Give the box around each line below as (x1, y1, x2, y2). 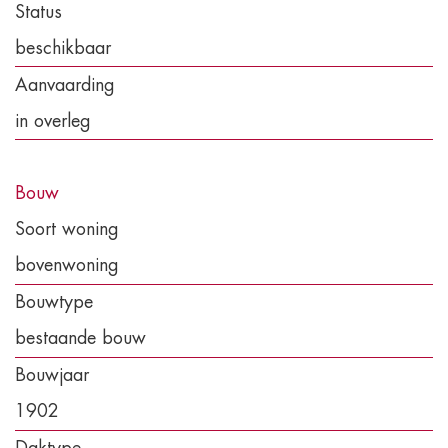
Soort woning (15, 220, 119, 239)
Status (15, 2, 62, 21)
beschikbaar (15, 38, 111, 57)
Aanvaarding (15, 75, 115, 94)
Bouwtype (15, 293, 93, 312)
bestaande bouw (15, 329, 146, 348)
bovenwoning (15, 256, 119, 275)
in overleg (15, 111, 91, 130)
